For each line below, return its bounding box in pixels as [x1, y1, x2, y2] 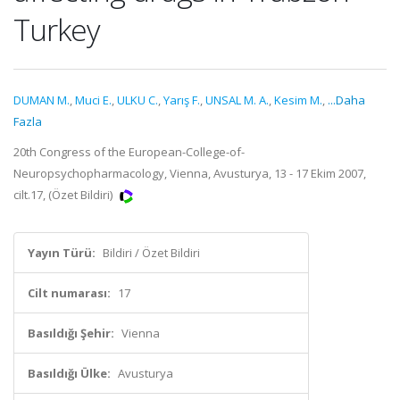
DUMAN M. [13, 92, 70, 108]
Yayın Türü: [28, 245, 96, 261]
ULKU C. [117, 92, 158, 108]
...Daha [328, 92, 365, 108]
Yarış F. [163, 92, 200, 108]
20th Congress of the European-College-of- [13, 144, 245, 160]
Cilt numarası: [28, 285, 111, 301]
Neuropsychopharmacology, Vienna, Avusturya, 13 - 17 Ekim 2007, [13, 165, 366, 181]
